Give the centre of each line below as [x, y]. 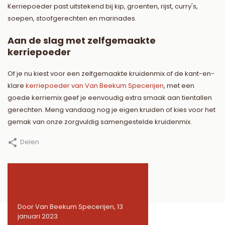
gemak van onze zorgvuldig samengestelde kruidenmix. [100, 122]
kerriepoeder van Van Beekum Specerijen [95, 86]
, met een [179, 86]
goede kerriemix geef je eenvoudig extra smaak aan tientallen [110, 98]
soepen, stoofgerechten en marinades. [72, 19]
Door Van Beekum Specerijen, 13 [70, 207]
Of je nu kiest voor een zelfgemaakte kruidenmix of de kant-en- [111, 74]
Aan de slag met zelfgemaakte [82, 41]
